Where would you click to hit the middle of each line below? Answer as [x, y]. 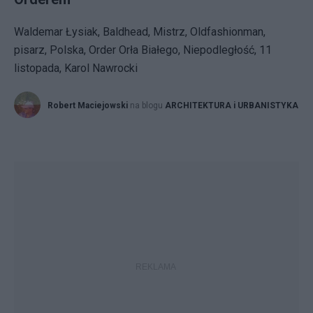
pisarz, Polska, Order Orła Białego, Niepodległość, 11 [143, 50]
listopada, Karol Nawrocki [76, 68]
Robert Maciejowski [88, 105]
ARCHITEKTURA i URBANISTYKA [232, 105]
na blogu [147, 105]
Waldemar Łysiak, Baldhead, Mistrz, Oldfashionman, [140, 32]
